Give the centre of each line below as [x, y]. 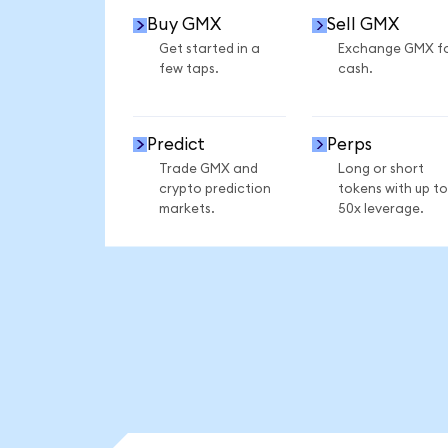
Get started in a [209, 49]
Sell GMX [362, 25]
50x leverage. [380, 208]
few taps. [188, 69]
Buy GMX [184, 25]
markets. [186, 208]
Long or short [380, 168]
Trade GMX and [208, 168]
